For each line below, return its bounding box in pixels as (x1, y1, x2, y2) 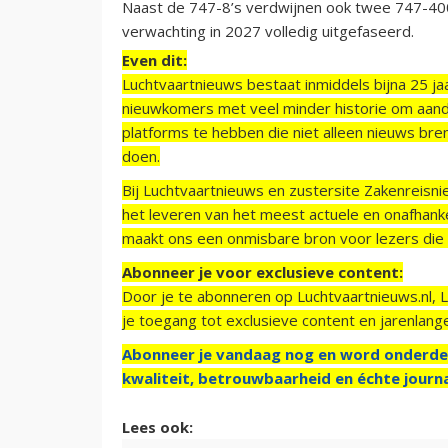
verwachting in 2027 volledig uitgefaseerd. (122, 20, 414, 41)
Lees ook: (122, 416, 193, 437)
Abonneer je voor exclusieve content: (122, 261, 403, 282)
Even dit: (122, 49, 187, 70)
